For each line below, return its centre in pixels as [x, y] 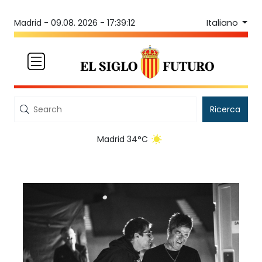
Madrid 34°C [122, 139]
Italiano [223, 23]
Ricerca [225, 110]
